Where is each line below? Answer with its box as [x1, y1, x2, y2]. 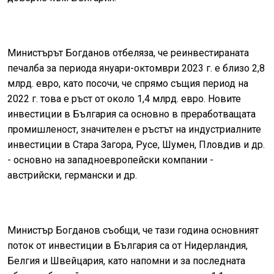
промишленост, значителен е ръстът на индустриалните [7, 124, 261, 136]
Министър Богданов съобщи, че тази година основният [7, 224, 259, 237]
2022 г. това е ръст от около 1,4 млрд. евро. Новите [7, 93, 241, 105]
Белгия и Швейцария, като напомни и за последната [7, 255, 245, 267]
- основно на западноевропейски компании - [7, 154, 213, 166]
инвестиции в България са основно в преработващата [7, 108, 256, 120]
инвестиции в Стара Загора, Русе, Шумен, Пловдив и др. [7, 139, 265, 151]
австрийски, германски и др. [7, 169, 137, 182]
